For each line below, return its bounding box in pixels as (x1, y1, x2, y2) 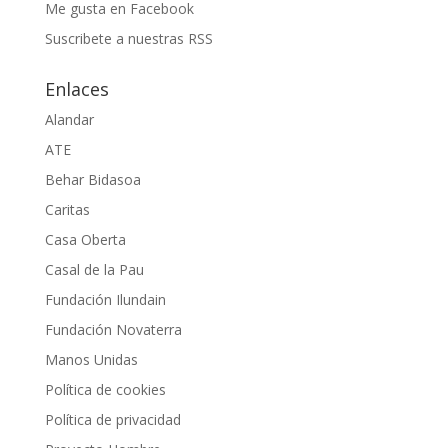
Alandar (44, 109, 94, 129)
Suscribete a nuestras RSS (44, 28, 213, 48)
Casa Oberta (44, 229, 126, 249)
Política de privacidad (44, 409, 181, 429)
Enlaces (44, 76, 109, 101)
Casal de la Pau (44, 259, 144, 279)
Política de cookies (44, 379, 166, 399)
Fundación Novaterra (44, 319, 182, 339)
